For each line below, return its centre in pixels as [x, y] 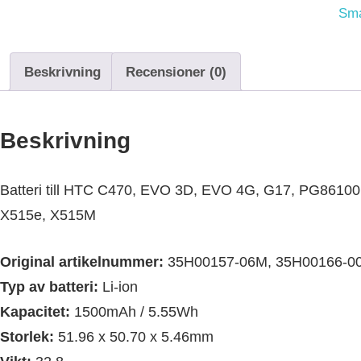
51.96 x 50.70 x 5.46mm [133, 337]
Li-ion [118, 287]
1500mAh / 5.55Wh [134, 312]
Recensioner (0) [176, 72]
